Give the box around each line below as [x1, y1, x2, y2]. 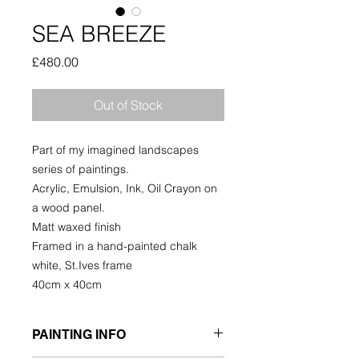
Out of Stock [94, 97, 163, 113]
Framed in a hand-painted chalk [32, 239, 197, 253]
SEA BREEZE [32, 20, 166, 47]
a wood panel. [32, 200, 105, 215]
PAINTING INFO [32, 327, 126, 342]
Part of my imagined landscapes [32, 143, 199, 157]
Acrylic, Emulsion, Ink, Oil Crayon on [32, 181, 217, 196]
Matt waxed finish [32, 220, 121, 234]
